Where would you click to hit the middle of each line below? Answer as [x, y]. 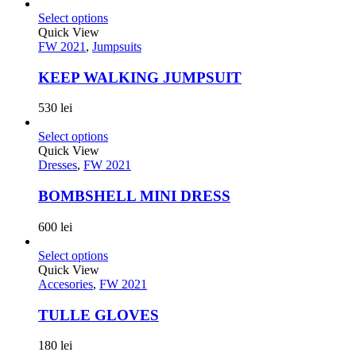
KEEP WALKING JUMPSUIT [140, 77]
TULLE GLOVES [99, 315]
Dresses [58, 165]
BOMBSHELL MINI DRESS [134, 196]
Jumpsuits [117, 46]
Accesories [66, 284]
